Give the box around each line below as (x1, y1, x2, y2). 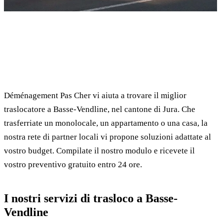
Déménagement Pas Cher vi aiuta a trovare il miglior (4, 91, 186, 100)
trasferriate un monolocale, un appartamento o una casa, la (4, 118, 208, 128)
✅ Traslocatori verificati (78, 38, 143, 45)
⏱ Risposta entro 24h (81, 22, 139, 30)
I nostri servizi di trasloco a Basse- (4, 192, 178, 205)
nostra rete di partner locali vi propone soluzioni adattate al (4, 132, 211, 142)
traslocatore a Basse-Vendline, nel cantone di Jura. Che (4, 105, 195, 114)
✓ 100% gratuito (20, 22, 65, 30)
